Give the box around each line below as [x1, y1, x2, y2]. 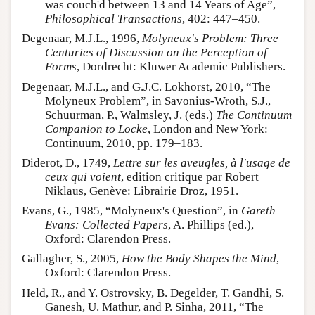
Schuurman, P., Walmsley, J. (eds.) [45, 108, 216, 122]
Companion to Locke [45, 122, 148, 136]
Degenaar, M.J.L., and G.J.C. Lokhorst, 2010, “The [22, 79, 271, 94]
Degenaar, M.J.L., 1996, [22, 32, 142, 46]
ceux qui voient [45, 169, 121, 184]
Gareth [241, 204, 276, 218]
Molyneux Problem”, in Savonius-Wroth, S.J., [45, 94, 271, 108]
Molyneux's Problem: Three [142, 32, 278, 46]
